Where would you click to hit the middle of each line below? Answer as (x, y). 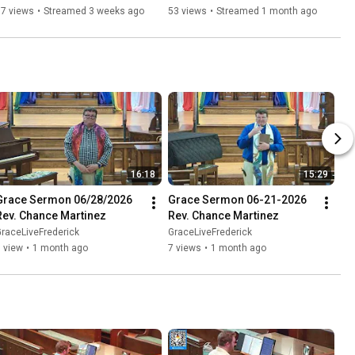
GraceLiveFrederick (210, 233)
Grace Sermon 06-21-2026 (237, 200)
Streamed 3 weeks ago (94, 11)
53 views (187, 11)
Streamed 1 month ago (267, 11)
